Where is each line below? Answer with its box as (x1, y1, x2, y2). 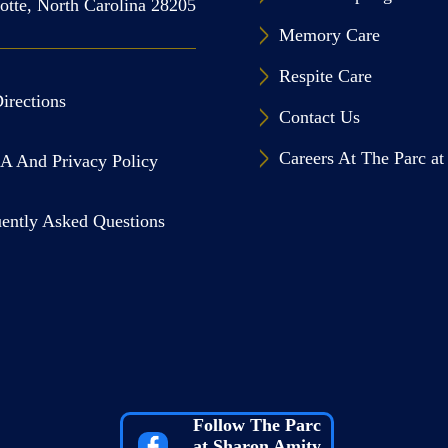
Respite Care (279, 66, 373, 86)
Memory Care (279, 25, 381, 45)
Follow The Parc (192, 415, 321, 435)
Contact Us (279, 107, 361, 127)
